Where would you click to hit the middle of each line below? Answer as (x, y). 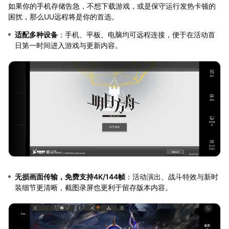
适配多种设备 (36, 34)
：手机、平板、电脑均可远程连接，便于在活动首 (136, 34)
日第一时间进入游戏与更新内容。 (68, 45)
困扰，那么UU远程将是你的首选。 (63, 16)
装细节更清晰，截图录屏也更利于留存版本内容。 (93, 188)
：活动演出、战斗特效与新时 (171, 177)
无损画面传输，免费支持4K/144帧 (70, 177)
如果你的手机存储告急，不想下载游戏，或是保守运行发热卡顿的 (112, 6)
